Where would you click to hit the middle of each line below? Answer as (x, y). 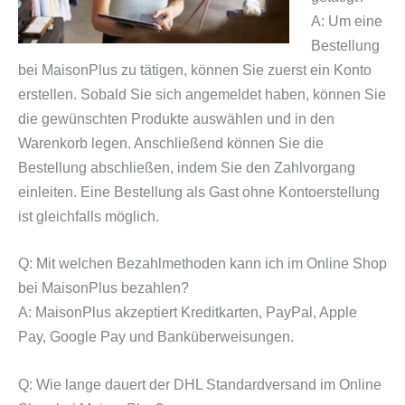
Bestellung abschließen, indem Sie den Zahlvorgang (187, 167)
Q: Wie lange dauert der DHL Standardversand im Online (200, 384)
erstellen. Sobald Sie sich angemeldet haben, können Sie (202, 94)
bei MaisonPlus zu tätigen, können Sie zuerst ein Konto (195, 70)
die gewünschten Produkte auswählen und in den (176, 118)
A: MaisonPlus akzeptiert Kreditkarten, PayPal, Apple (188, 313)
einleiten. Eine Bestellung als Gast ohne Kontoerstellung (199, 192)
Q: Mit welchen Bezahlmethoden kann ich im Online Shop (202, 264)
